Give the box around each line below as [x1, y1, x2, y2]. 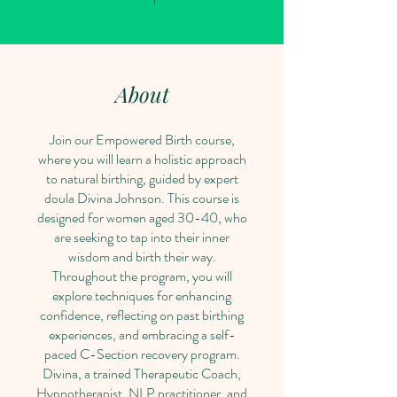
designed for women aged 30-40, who [36, 207, 247, 228]
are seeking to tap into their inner [54, 227, 230, 247]
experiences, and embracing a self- [48, 324, 236, 345]
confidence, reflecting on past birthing [40, 305, 244, 325]
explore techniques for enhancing [52, 285, 231, 306]
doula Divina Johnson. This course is [44, 188, 239, 208]
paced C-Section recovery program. [43, 344, 240, 364]
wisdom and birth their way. [67, 246, 216, 267]
